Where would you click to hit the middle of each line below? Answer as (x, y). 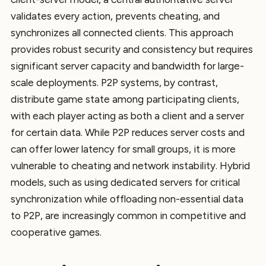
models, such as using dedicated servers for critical (125, 182)
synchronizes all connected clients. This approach (122, 32)
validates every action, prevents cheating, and (115, 16)
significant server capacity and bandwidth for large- (127, 66)
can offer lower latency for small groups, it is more (123, 149)
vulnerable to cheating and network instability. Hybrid (130, 165)
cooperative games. (56, 232)
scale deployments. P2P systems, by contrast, (114, 82)
